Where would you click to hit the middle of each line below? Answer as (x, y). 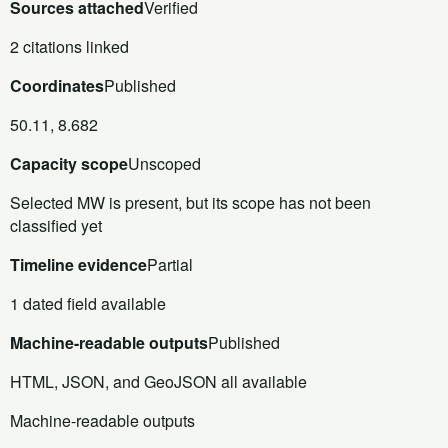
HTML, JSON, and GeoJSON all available (158, 381)
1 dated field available (88, 303)
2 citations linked (69, 46)
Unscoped (164, 163)
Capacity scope (69, 163)
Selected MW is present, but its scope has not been (190, 202)
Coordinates (57, 85)
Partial (170, 264)
